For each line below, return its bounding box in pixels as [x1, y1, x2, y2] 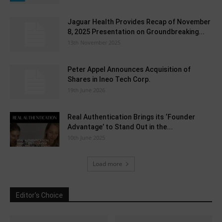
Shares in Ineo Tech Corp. [67, 75, 151, 83]
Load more [93, 159, 122, 168]
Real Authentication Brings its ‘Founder [67, 112, 195, 121]
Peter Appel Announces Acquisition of [67, 65, 191, 73]
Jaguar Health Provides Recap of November [67, 17, 211, 26]
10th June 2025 [67, 133, 105, 141]
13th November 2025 [67, 38, 120, 46]
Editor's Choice [16, 191, 63, 199]
